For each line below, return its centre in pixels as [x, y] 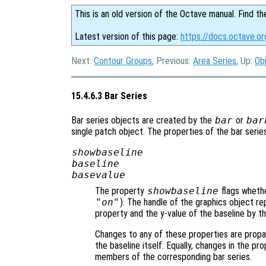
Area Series [215, 61]
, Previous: [172, 61]
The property [121, 191]
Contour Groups [123, 61]
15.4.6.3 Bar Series [109, 96]
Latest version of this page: [128, 37]
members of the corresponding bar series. [173, 256]
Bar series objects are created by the [143, 120]
